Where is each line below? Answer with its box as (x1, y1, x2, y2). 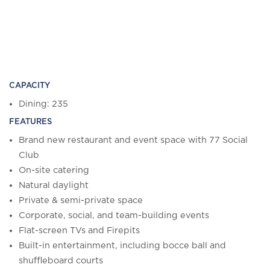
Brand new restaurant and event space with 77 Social (19, 136, 248, 145)
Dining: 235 (19, 99, 68, 109)
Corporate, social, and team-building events (19, 211, 209, 221)
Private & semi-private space (19, 196, 143, 206)
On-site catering (19, 166, 89, 175)
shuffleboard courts (19, 256, 103, 266)
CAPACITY (9, 82, 50, 90)
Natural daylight (19, 181, 89, 190)
